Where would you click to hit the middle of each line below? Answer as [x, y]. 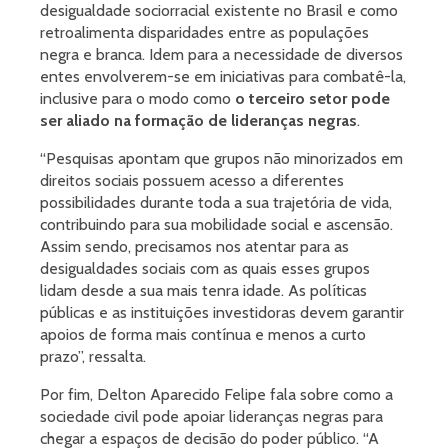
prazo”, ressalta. [93, 357]
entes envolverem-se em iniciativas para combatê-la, [223, 77]
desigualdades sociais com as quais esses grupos [205, 269]
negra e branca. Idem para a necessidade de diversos [221, 55]
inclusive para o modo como [137, 99]
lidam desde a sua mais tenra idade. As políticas [203, 291]
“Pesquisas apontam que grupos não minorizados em [221, 159]
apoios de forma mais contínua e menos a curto [203, 335]
